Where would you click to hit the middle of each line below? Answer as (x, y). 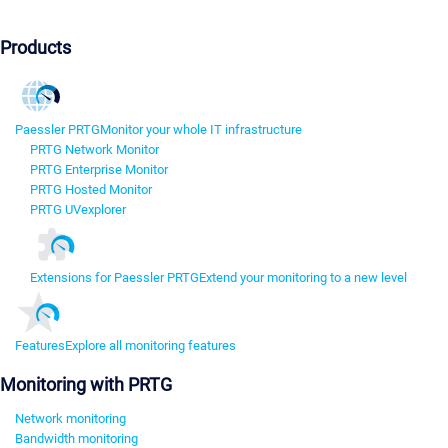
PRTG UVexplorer (78, 210)
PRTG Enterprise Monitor (99, 170)
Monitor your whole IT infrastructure (201, 130)
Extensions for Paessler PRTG (114, 278)
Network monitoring (70, 419)
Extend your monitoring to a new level (303, 278)
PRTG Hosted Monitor (91, 190)
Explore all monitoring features (150, 346)
